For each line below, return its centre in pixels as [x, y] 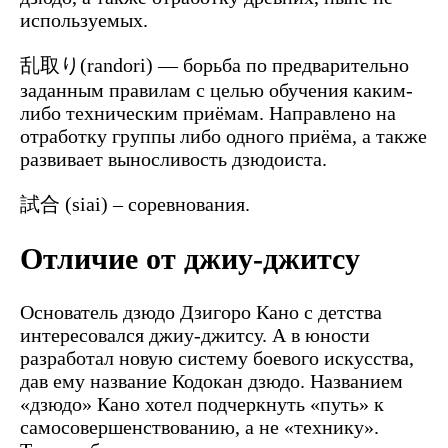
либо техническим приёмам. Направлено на [208, 112]
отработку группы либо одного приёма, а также [223, 135]
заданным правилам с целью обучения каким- [216, 89]
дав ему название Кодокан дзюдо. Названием [211, 381]
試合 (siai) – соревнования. [135, 203]
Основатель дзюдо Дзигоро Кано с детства [201, 312]
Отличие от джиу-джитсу [190, 259]
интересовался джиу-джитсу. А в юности [195, 335]
